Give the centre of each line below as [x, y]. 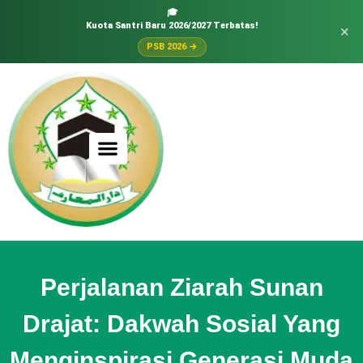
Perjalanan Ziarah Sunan [181, 287]
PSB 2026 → [172, 47]
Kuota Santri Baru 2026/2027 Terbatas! [172, 26]
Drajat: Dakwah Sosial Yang [181, 324]
